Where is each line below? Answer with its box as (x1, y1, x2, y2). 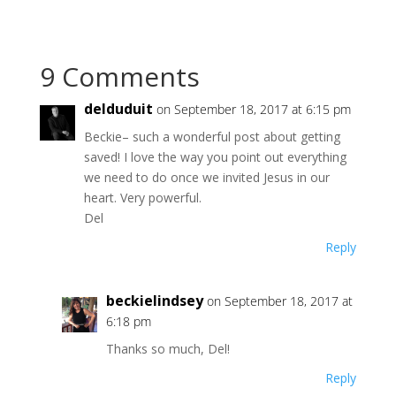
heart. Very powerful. (83, 189, 202, 206)
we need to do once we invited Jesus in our (83, 169, 330, 186)
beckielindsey (105, 291, 203, 310)
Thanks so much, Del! (105, 340, 230, 357)
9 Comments (39, 58, 200, 95)
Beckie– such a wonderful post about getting (83, 128, 340, 145)
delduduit (83, 99, 153, 118)
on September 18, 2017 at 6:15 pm (156, 101, 351, 118)
